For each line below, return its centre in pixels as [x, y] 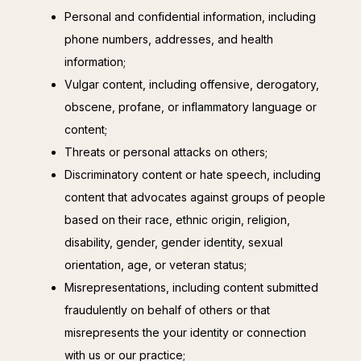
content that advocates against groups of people [195, 197]
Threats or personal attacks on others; [166, 152]
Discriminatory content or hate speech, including [193, 175]
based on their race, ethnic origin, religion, [177, 220]
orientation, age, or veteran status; [156, 265]
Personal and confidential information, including [190, 17]
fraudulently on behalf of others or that [167, 310]
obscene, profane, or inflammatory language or [191, 107]
